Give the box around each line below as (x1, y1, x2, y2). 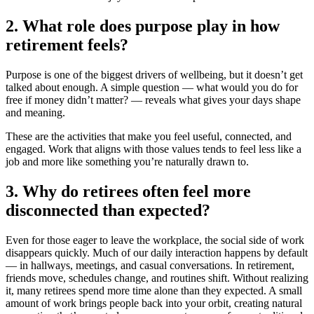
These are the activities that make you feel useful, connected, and (6, 130, 292, 142)
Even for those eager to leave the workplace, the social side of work (6, 233, 304, 246)
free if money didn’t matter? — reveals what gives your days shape (6, 93, 301, 106)
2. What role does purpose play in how (6, 16, 280, 35)
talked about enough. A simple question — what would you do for (6, 81, 298, 93)
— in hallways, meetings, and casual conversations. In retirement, (6, 259, 294, 271)
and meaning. (6, 106, 68, 118)
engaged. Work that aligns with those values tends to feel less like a (6, 142, 301, 155)
